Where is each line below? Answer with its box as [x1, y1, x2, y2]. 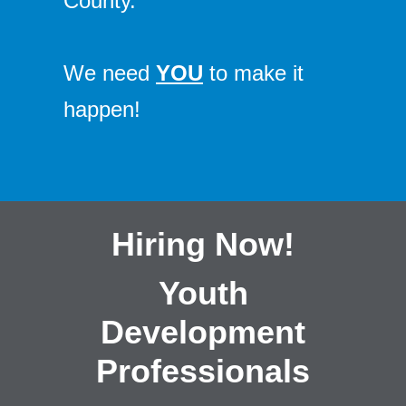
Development [101, 314, 305, 351]
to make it [203, 61, 304, 85]
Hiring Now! [111, 226, 295, 263]
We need [63, 61, 156, 85]
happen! [63, 97, 140, 121]
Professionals [96, 353, 310, 390]
